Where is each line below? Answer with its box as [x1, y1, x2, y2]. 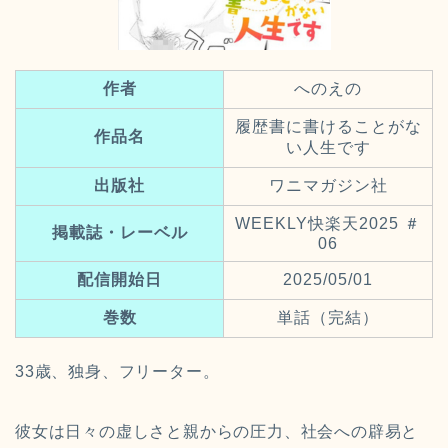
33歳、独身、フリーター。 [15, 362, 220, 380]
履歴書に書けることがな [234, 117, 422, 135]
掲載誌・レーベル [51, 223, 188, 241]
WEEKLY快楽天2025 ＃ [235, 214, 421, 232]
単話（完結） [277, 308, 379, 326]
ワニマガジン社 [268, 176, 388, 194]
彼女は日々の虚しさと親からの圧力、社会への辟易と [15, 422, 419, 440]
